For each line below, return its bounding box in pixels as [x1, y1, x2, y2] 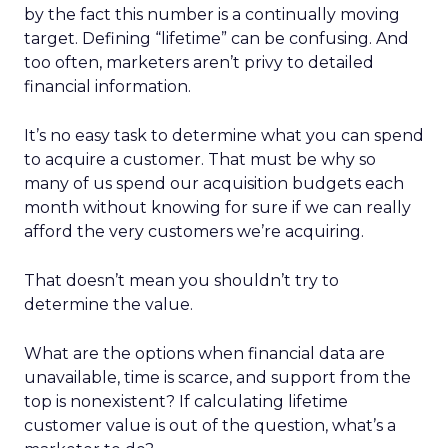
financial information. [24, 77, 191, 96]
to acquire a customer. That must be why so [24, 150, 376, 169]
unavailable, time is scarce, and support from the [24, 368, 411, 387]
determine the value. [24, 295, 193, 314]
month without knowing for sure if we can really [24, 198, 411, 217]
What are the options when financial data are [24, 344, 385, 363]
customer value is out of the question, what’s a [24, 416, 396, 435]
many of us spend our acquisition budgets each [24, 174, 404, 193]
